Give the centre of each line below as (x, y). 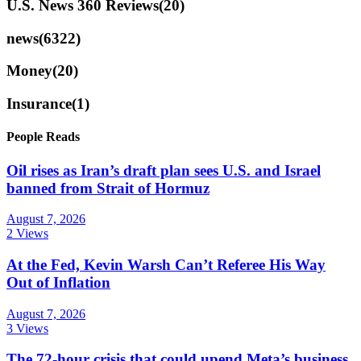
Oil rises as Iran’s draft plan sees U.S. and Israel (164, 170)
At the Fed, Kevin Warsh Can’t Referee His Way (166, 264)
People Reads (43, 137)
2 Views (27, 234)
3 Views (27, 328)
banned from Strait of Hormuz (108, 188)
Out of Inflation (58, 282)
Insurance (39, 104)
